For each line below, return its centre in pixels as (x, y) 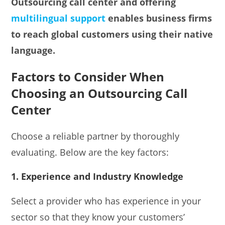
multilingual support (59, 18)
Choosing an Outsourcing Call (99, 93)
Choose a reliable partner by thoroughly (95, 136)
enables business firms (159, 18)
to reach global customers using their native (112, 34)
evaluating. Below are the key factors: (90, 152)
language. (33, 50)
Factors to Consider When (88, 76)
